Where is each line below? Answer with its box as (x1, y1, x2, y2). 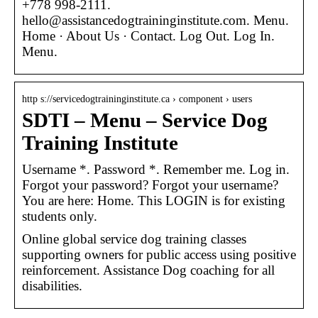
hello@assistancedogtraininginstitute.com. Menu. (22, 12, 289, 28)
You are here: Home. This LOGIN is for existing (22, 192, 285, 208)
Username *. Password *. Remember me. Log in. (22, 161, 290, 177)
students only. (22, 208, 97, 224)
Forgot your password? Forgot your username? (22, 177, 278, 192)
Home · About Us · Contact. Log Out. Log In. (22, 28, 275, 43)
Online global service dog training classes (22, 231, 246, 246)
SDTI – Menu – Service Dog (22, 109, 268, 131)
